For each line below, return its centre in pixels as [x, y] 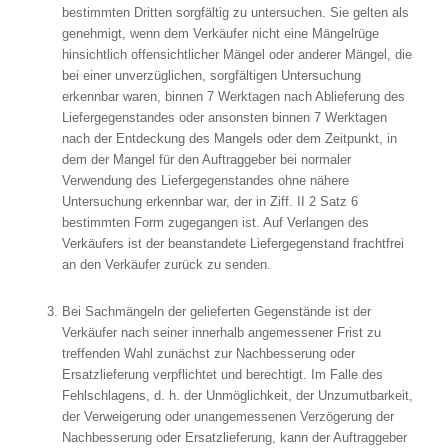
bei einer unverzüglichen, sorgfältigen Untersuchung [211, 76]
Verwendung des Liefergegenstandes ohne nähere [205, 181]
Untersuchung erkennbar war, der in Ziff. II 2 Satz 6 [209, 202]
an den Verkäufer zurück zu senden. [166, 265]
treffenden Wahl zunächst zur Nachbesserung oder [208, 354]
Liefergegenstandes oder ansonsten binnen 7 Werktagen [224, 118]
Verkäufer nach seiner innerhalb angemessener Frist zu [221, 333]
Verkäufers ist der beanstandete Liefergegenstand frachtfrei [232, 244]
